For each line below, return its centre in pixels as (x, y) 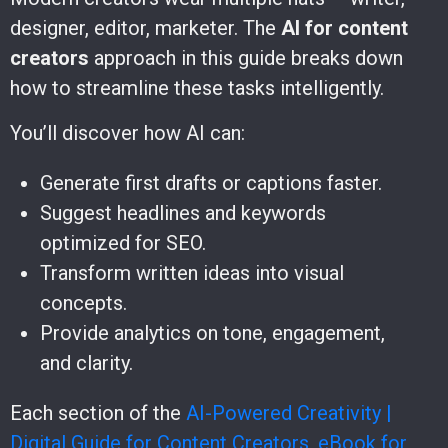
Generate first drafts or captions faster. (211, 183)
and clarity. (86, 363)
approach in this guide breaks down (246, 58)
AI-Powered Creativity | (289, 413)
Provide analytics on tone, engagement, (212, 333)
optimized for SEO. (123, 243)
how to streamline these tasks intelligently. (197, 88)
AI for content (344, 28)
